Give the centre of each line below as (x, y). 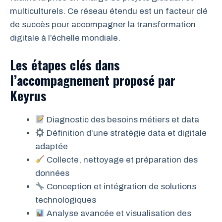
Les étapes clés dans (65, 65)
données (52, 173)
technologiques (66, 200)
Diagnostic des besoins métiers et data (122, 120)
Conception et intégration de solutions (121, 187)
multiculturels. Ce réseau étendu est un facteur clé (109, 11)
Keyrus (28, 96)
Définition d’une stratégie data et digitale (126, 133)
